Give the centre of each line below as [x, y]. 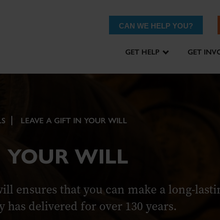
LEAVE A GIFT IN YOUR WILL [74, 120]
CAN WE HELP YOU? [156, 26]
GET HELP [142, 52]
